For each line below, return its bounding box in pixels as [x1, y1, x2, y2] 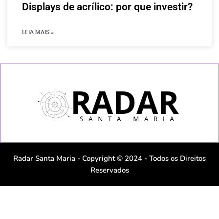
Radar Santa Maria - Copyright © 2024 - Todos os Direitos [13, 153, 206, 163]
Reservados [90, 165, 129, 175]
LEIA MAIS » [22, 28, 54, 36]
